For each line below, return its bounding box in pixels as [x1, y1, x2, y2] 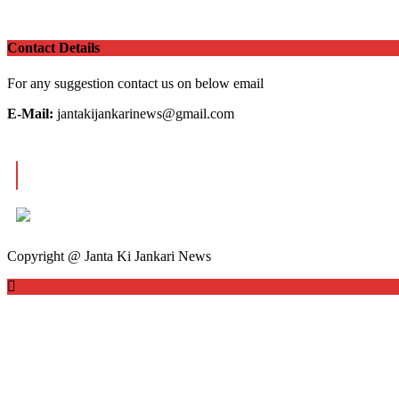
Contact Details [7, 40, 100, 56]
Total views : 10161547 [30, 208, 167, 224]
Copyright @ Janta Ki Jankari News [7, 248, 211, 264]
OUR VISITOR [36, 166, 143, 184]
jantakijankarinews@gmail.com [57, 105, 234, 121]
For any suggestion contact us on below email [7, 75, 264, 91]
